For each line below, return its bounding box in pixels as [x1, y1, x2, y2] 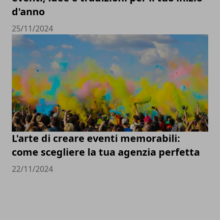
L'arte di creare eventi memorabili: [12, 131, 180, 145]
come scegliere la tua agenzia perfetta [12, 145, 200, 159]
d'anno [12, 5, 45, 19]
